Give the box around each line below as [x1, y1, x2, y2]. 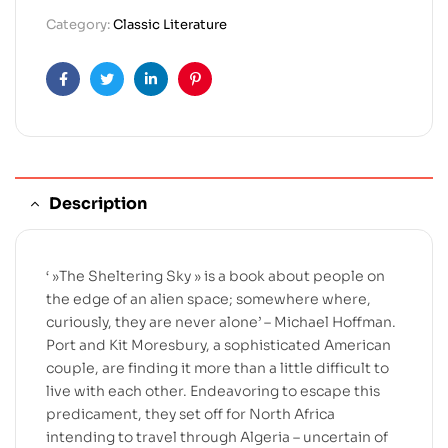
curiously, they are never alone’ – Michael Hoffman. [46, 312, 396, 331]
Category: [46, 15, 113, 33]
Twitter [105, 85, 156, 104]
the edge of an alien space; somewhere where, [46, 289, 371, 308]
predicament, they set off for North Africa [46, 404, 335, 423]
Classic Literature [113, 15, 227, 33]
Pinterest [193, 85, 259, 104]
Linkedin [149, 85, 211, 104]
